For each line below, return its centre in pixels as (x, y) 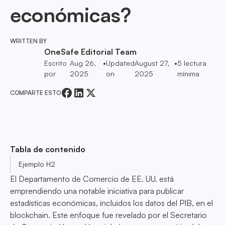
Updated (121, 63)
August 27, (152, 63)
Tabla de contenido (48, 149)
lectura (194, 63)
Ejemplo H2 (37, 164)
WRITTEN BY (28, 41)
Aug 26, (83, 63)
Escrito (55, 63)
